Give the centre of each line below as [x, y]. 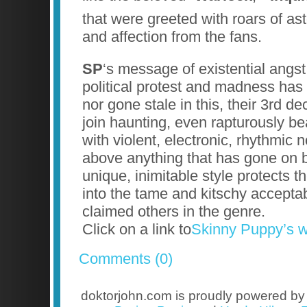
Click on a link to [137, 230]
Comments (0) [126, 259]
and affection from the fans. [172, 36]
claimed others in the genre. [174, 212]
